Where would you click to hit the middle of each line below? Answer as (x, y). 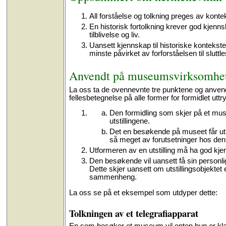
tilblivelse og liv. (114, 35)
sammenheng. (113, 177)
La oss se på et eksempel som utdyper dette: (143, 192)
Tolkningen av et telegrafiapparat (133, 213)
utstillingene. (129, 121)
